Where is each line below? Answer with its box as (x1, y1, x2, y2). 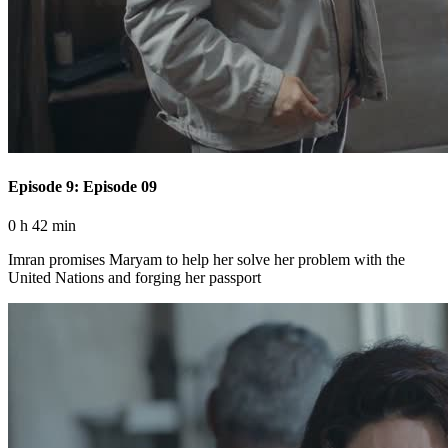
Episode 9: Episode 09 (8, 177, 157, 195)
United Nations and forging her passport (8, 269, 261, 287)
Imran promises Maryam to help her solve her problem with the (8, 251, 405, 269)
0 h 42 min (8, 217, 76, 235)
